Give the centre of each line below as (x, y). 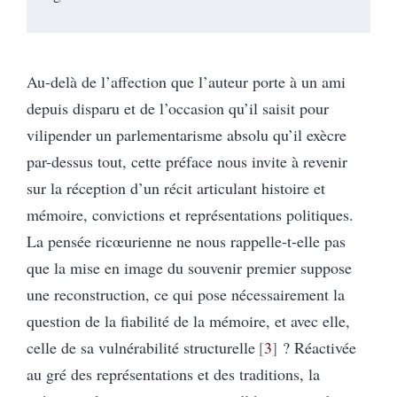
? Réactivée (316, 347)
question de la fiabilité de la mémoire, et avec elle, (188, 320)
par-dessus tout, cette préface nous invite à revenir (187, 161)
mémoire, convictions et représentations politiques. (190, 214)
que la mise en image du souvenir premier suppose (189, 267)
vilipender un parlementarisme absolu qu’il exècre (187, 134)
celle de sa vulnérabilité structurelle (141, 347)
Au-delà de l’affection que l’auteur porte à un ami (186, 81)
